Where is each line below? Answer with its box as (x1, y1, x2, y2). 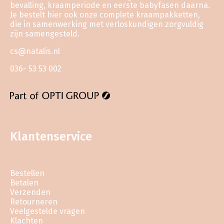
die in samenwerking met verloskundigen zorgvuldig (10, 19, 203, 29)
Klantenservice (10, 129, 92, 143)
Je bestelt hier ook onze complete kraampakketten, (10, 9, 200, 19)
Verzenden (10, 187, 50, 197)
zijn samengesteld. (10, 28, 79, 38)
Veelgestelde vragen (10, 206, 85, 216)
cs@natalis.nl (10, 46, 60, 56)
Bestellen (10, 168, 44, 178)
